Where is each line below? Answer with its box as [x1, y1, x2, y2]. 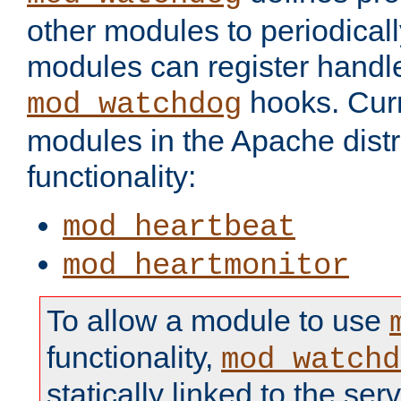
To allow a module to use [47, 303, 389, 338]
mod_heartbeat [63, 210, 295, 245]
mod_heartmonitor [63, 249, 349, 284]
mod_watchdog [27, 88, 242, 123]
